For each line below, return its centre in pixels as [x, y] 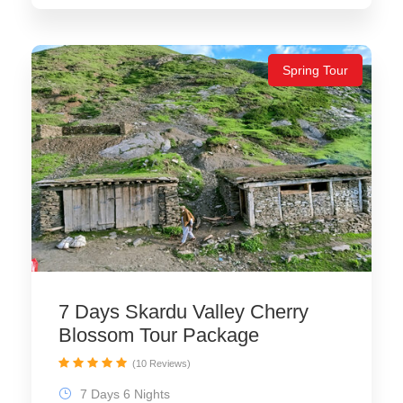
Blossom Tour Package [159, 336]
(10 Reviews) [161, 364]
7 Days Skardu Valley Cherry [184, 312]
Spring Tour [315, 71]
